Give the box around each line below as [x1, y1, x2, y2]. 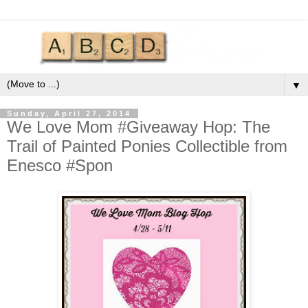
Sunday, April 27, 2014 [7, 109, 131, 118]
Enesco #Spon [7, 156, 113, 175]
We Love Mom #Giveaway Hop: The [7, 118, 270, 137]
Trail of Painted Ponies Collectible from [7, 137, 287, 156]
